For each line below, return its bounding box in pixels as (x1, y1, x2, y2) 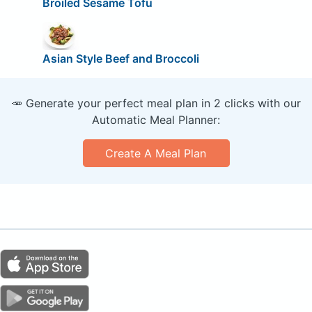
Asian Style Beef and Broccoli (42, 51, 199, 65)
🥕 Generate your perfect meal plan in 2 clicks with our (11, 95, 301, 110)
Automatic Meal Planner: (92, 112, 220, 127)
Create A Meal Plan (105, 146, 207, 160)
